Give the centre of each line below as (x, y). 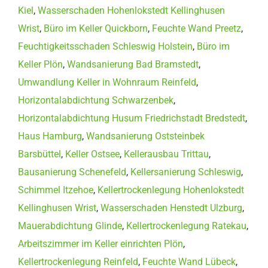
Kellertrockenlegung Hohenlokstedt (171, 190)
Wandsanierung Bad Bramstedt (133, 64)
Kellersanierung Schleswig (186, 172)
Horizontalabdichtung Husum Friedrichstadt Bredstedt (132, 118)
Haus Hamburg (50, 136)
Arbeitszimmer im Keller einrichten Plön (100, 243)
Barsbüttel (39, 154)
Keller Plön (40, 64)
